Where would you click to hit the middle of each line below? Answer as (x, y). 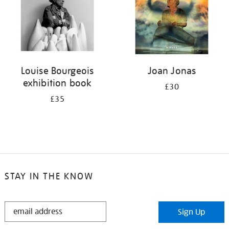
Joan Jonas (172, 71)
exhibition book (57, 83)
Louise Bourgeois (57, 71)
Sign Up (192, 212)
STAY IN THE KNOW (49, 176)
